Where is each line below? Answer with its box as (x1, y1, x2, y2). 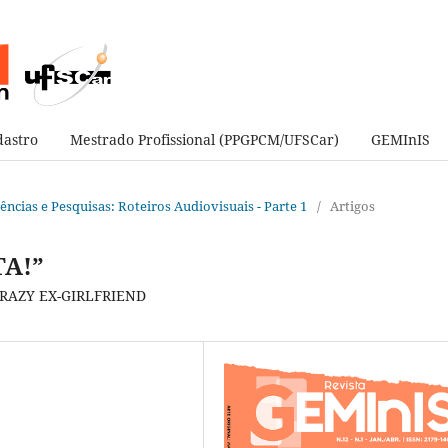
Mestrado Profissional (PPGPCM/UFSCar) (69, 129, 339, 149)
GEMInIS (370, 129, 430, 149)
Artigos (330, 196, 375, 215)
